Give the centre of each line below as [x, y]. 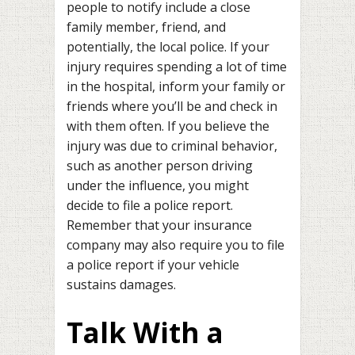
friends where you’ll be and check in [172, 107]
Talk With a [145, 332]
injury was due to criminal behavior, [172, 146]
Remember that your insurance [159, 225]
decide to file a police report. [150, 206]
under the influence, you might [158, 186]
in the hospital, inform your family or [176, 87]
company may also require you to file [176, 245]
